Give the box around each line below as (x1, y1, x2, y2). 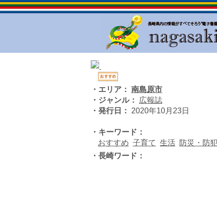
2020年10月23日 (129, 107, 189, 115)
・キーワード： (91, 128, 145, 136)
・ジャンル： (91, 96, 137, 104)
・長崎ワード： (91, 152, 145, 160)
